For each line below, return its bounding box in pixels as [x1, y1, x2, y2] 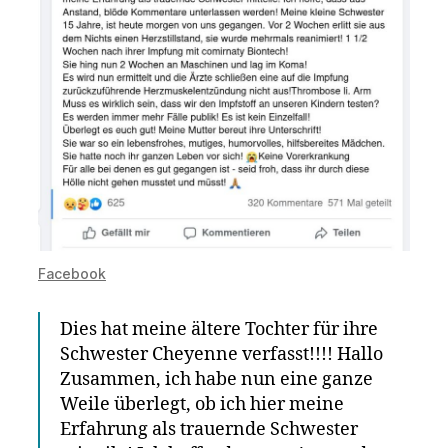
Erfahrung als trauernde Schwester [60, 418, 358, 442]
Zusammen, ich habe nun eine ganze [60, 368, 373, 392]
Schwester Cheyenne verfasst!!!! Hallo [60, 343, 383, 367]
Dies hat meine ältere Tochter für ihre [60, 318, 378, 342]
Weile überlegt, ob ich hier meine [60, 393, 344, 417]
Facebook [38, 265, 106, 283]
